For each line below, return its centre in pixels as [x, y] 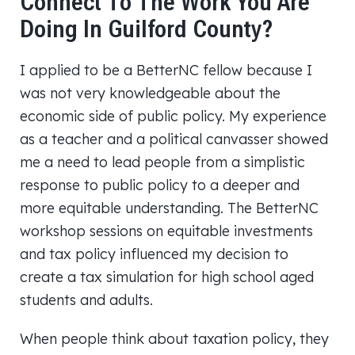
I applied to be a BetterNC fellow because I [166, 70]
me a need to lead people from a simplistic [162, 162]
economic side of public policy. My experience [173, 116]
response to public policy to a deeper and [160, 185]
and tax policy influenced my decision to [154, 254]
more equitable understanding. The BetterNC [169, 208]
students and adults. [86, 300]
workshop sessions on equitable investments [166, 231]
